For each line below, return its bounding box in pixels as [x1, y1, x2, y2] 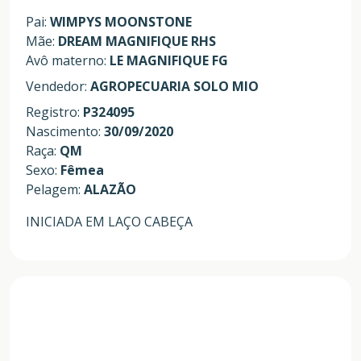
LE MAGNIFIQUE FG [110, 52, 228, 70]
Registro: [26, 103, 83, 122]
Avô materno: [26, 52, 110, 70]
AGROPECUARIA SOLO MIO [90, 77, 259, 96]
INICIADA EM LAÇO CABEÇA [26, 213, 193, 231]
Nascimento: [26, 122, 104, 141]
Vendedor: [26, 77, 90, 96]
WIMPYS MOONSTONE [50, 13, 192, 31]
